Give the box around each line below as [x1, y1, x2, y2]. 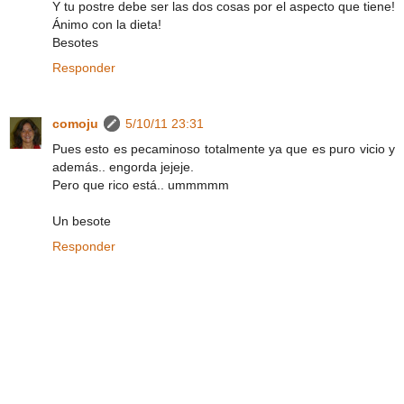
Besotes [52, 34, 98, 50]
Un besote [52, 213, 111, 228]
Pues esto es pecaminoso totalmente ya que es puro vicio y [52, 141, 395, 156]
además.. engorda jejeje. [52, 159, 194, 174]
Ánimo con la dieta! [52, 16, 161, 32]
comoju [52, 115, 98, 131]
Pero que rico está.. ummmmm [52, 177, 229, 192]
